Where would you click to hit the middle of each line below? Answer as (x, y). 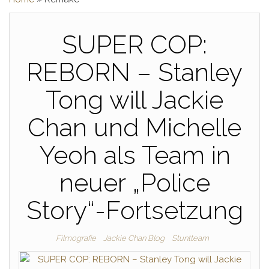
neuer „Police (134, 183)
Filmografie (76, 238)
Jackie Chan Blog (134, 238)
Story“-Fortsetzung (134, 210)
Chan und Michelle (134, 128)
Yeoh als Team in (134, 155)
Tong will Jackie (134, 100)
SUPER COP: (134, 45)
